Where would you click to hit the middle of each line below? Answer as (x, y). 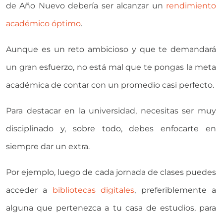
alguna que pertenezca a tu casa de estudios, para (111, 208)
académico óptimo (43, 24)
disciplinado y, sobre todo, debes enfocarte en (111, 129)
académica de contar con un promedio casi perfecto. (110, 85)
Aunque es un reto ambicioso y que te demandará (111, 50)
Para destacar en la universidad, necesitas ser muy (111, 111)
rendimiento (191, 6)
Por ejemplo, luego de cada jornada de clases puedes (111, 172)
